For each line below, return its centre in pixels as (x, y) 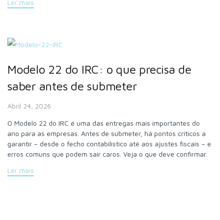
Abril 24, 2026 (29, 106)
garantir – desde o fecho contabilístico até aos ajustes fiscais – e (109, 143)
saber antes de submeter (72, 86)
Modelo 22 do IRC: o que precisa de (99, 69)
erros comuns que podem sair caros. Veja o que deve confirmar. (107, 154)
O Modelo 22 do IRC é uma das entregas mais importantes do (104, 123)
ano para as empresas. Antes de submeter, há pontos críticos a (107, 133)
